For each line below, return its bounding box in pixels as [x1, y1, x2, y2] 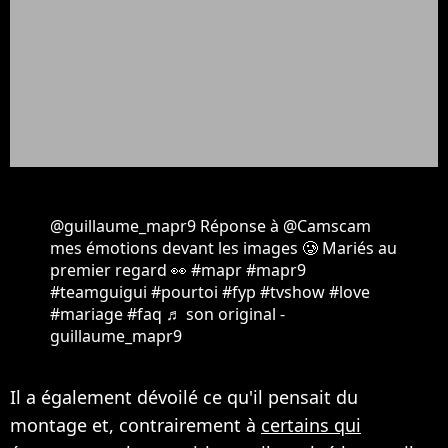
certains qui [261, 412, 361, 437]
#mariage [50, 302, 123, 325]
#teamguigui [50, 280, 147, 303]
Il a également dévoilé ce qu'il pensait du [10, 384, 358, 409]
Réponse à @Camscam [196, 214, 371, 237]
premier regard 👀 [50, 258, 191, 281]
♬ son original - [166, 302, 285, 325]
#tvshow [260, 280, 325, 303]
